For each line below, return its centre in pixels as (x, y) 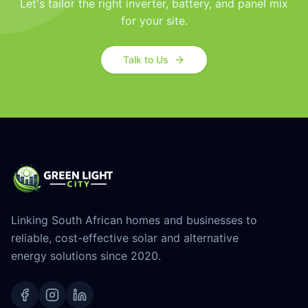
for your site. (154, 21)
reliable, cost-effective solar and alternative (125, 238)
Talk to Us (146, 59)
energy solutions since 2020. (86, 256)
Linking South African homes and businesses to (134, 220)
